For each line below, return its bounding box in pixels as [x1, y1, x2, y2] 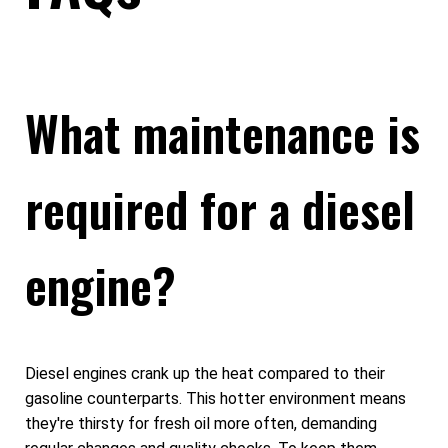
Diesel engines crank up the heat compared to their [25, 364, 385, 384]
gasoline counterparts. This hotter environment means [25, 389, 406, 409]
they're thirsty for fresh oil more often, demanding [25, 414, 377, 434]
